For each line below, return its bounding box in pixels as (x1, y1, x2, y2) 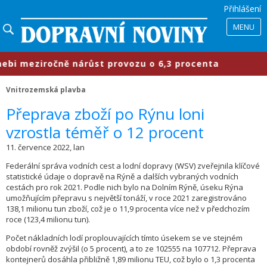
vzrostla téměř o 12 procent (6, 122, 204, 144)
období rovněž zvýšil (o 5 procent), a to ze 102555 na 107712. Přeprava (6, 243, 256, 254)
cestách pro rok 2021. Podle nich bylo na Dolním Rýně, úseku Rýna (6, 182, 243, 193)
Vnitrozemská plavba (6, 85, 86, 95)
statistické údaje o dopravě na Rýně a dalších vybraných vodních (6, 171, 238, 182)
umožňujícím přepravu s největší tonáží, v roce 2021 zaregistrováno (6, 193, 247, 204)
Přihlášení (223, 3, 261, 14)
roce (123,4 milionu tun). (6, 214, 90, 225)
